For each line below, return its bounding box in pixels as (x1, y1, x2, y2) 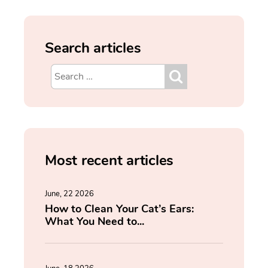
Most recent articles (45, 151, 173, 170)
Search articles (45, 38, 141, 58)
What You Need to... (45, 214, 144, 229)
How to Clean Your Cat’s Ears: (45, 202, 194, 217)
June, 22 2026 (45, 188, 94, 200)
